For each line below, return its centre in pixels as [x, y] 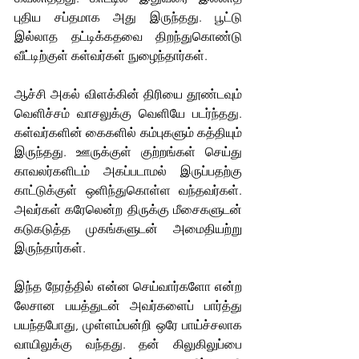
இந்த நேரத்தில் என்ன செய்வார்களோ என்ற [128, 286]
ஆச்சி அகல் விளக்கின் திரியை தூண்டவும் [128, 94]
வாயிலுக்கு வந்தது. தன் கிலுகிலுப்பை [128, 344]
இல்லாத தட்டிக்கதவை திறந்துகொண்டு [128, 36]
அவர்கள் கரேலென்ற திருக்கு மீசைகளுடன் [128, 209]
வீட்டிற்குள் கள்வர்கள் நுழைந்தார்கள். [111, 55]
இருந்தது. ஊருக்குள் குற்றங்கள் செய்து [128, 151]
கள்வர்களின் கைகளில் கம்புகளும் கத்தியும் [128, 132]
